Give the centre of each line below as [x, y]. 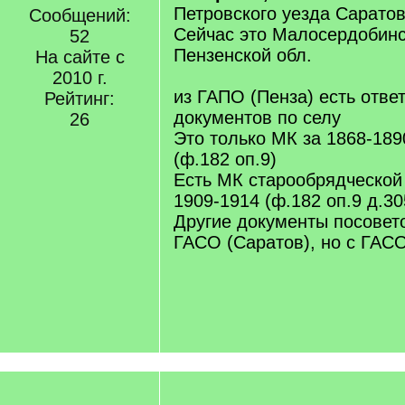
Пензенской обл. [243, 55]
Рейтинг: [80, 99]
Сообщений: [80, 15]
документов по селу [257, 118]
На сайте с [80, 57]
